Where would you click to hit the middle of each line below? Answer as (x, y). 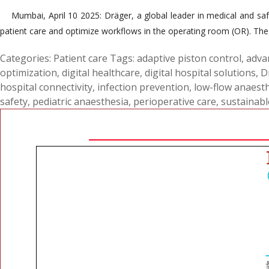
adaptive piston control (189, 58)
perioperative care (175, 101)
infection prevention (143, 87)
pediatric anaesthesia (80, 101)
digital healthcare (101, 72)
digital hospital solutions (200, 72)
